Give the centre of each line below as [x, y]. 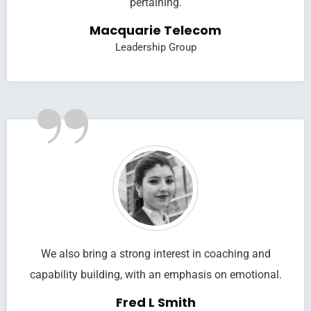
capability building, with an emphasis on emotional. [155, 275]
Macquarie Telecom [155, 30]
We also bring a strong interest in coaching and [155, 254]
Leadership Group [155, 47]
